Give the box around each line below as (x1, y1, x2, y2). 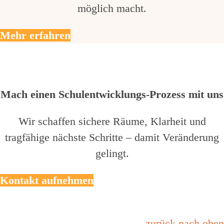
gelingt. (95, 146, 129, 159)
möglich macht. (77, 1, 146, 14)
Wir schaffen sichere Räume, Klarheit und (18, 114, 206, 127)
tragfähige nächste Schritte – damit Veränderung (5, 130, 219, 143)
